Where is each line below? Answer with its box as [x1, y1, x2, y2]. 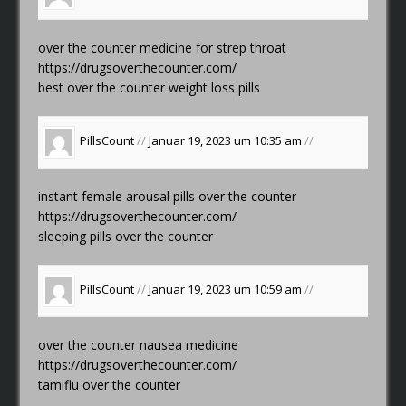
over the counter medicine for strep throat [38, 38, 287, 56]
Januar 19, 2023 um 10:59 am [149, 281, 305, 298]
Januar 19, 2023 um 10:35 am [149, 132, 305, 150]
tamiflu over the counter [38, 375, 181, 393]
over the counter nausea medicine [38, 335, 239, 353]
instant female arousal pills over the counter [38, 187, 297, 205]
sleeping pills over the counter [38, 227, 214, 245]
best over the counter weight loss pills [38, 78, 261, 96]
